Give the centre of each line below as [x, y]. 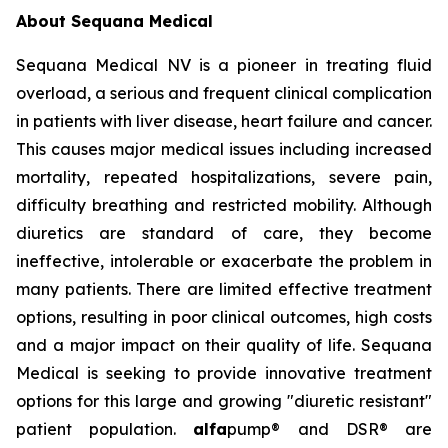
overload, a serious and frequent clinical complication [224, 93]
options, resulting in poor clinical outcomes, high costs [224, 317]
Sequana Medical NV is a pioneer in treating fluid [224, 65]
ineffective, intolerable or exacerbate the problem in [224, 261]
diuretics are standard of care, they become [224, 233]
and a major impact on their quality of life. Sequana [224, 345]
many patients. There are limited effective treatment [224, 289]
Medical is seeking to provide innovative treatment [224, 373]
